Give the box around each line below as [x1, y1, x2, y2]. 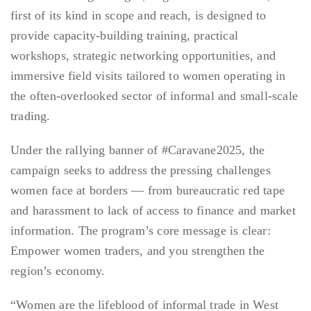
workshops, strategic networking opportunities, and [10, 49, 276, 63]
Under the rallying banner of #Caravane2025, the [10, 143, 265, 158]
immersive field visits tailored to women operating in [10, 69, 286, 83]
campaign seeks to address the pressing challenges [10, 163, 271, 178]
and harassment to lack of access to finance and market [10, 203, 296, 218]
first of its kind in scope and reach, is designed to [10, 8, 267, 23]
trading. [10, 109, 51, 124]
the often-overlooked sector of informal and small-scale [10, 89, 299, 103]
